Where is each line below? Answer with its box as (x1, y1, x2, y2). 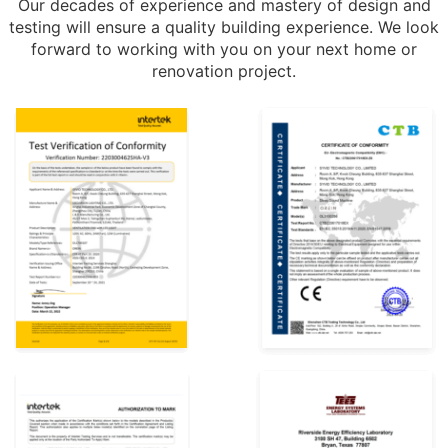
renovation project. (152, 61, 296, 81)
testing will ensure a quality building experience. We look (9, 17, 439, 37)
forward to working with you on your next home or (31, 39, 417, 59)
